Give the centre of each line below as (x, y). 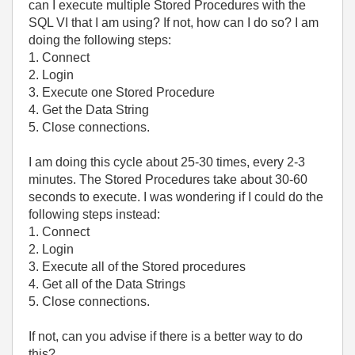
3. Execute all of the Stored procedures (137, 267)
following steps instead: (94, 214)
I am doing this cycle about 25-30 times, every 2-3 (167, 162)
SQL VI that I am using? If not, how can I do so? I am (174, 23)
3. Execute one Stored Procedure (122, 92)
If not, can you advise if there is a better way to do (166, 336)
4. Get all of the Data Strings (107, 284)
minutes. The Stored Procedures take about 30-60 (168, 179)
